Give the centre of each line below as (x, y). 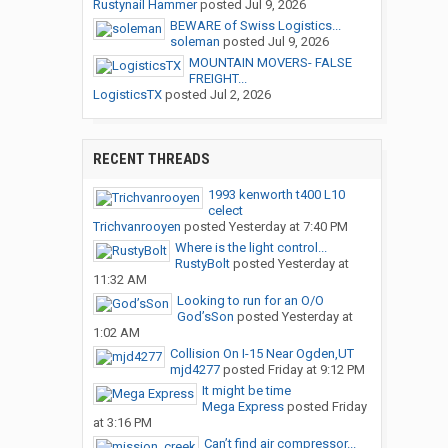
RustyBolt (202, 264)
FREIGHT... (217, 79)
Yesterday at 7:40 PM (288, 227)
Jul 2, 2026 (240, 95)
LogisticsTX (127, 95)
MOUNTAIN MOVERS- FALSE (270, 63)
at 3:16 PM (122, 423)
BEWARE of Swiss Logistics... (255, 26)
